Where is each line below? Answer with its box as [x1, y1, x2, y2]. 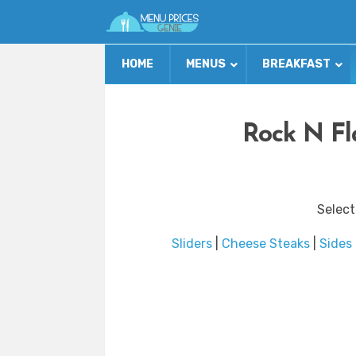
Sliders [172, 236, 212, 252]
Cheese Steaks [222, 236, 310, 252]
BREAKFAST [262, 57, 331, 72]
